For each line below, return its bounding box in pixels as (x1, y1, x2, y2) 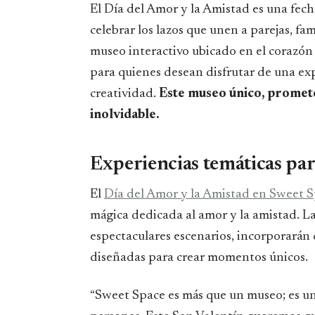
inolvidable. (90, 108, 160, 122)
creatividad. (90, 87, 156, 101)
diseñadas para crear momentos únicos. (90, 251, 308, 265)
